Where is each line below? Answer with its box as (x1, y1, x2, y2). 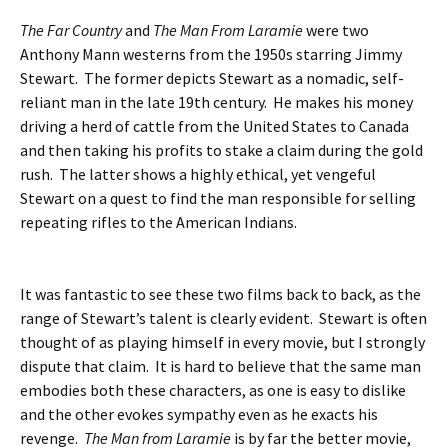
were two (306, 20, 369, 40)
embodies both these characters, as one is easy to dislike (20, 380, 406, 400)
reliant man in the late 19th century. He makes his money (20, 92, 413, 112)
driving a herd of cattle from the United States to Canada (20, 116, 409, 136)
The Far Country (20, 20, 125, 40)
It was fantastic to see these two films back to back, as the (20, 284, 421, 304)
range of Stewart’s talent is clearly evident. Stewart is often (20, 308, 427, 328)
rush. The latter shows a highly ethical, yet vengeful (20, 164, 376, 184)
